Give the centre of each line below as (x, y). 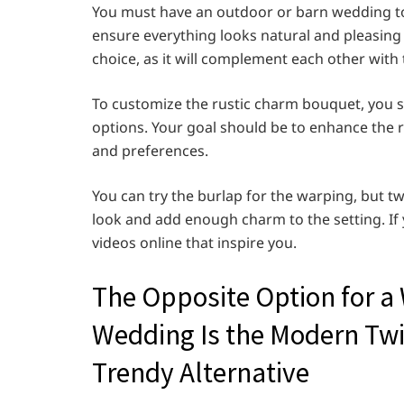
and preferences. (150, 151)
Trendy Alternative (201, 372)
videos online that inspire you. (194, 243)
